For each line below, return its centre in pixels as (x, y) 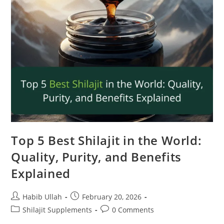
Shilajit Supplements (57, 209)
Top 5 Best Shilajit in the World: (106, 140)
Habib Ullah (42, 196)
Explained (41, 173)
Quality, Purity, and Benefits (96, 156)
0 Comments (133, 209)
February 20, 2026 (112, 196)
